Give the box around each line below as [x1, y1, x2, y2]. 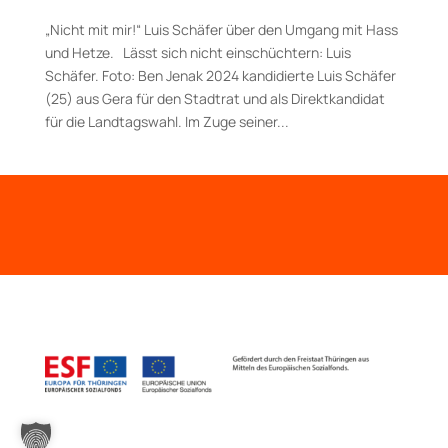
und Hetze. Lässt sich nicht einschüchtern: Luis [44, 42, 351, 62]
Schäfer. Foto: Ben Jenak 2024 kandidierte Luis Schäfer [44, 65, 396, 85]
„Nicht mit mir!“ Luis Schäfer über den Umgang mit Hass [44, 19, 398, 39]
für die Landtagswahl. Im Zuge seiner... [44, 111, 289, 131]
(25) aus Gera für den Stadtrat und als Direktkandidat [44, 88, 385, 108]
